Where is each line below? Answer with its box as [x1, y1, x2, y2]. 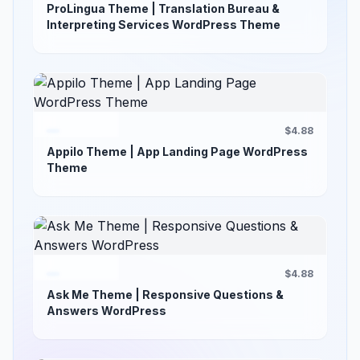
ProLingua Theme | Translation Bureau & [47, 2, 280, 15]
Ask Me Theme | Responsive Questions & [47, 288, 284, 301]
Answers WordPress [47, 304, 166, 317]
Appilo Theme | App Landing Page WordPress [47, 145, 308, 158]
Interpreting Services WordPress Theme [47, 18, 280, 31]
